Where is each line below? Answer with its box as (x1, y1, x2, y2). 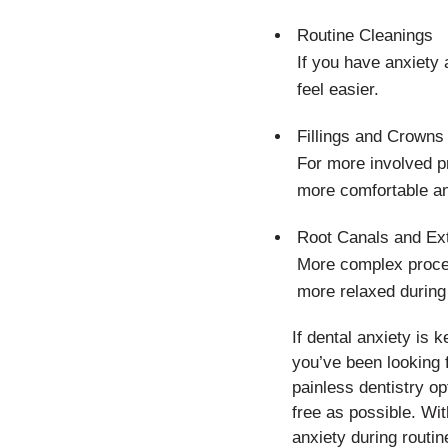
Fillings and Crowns (297, 127, 444, 146)
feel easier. (297, 80, 379, 99)
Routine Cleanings (297, 26, 433, 45)
